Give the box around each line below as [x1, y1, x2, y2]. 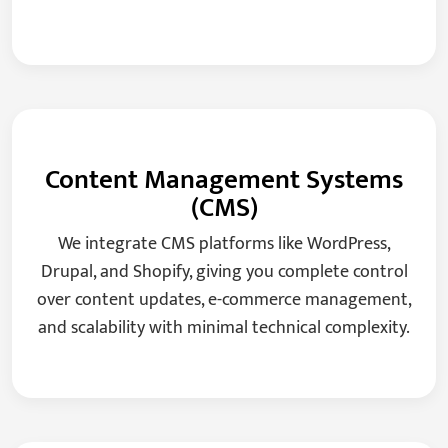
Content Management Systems [45, 156, 403, 202]
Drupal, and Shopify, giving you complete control [40, 256, 408, 287]
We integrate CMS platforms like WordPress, [57, 228, 391, 259]
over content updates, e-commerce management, [36, 284, 412, 315]
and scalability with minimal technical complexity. [38, 312, 410, 343]
